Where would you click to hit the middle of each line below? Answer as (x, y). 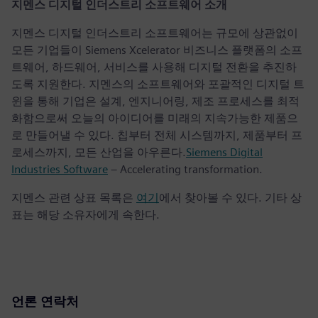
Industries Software (60, 170)
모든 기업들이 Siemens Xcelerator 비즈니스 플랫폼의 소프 (157, 50)
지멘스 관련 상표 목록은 (74, 198)
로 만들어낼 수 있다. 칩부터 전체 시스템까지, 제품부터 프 (157, 136)
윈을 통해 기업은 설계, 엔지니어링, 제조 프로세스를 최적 (155, 102)
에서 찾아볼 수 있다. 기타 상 (230, 198)
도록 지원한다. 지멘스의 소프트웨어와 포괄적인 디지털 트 (158, 84)
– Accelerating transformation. (185, 170)
